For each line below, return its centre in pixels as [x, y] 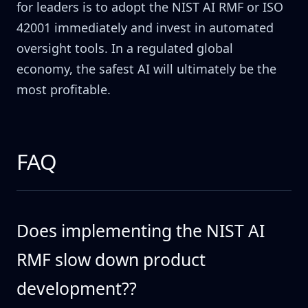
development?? [77, 289]
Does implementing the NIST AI [141, 231]
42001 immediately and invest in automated [145, 28]
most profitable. [64, 90]
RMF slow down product [111, 260]
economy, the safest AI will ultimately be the [146, 69]
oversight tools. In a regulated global [125, 48]
